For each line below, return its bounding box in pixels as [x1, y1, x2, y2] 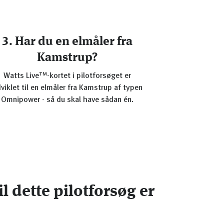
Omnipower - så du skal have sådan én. [1, 96, 134, 104]
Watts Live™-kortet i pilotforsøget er [3, 72, 131, 80]
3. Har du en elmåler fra [2, 36, 133, 48]
